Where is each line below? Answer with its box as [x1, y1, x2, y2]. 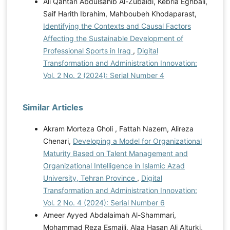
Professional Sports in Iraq [43, 46, 133, 55]
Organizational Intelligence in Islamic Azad [43, 161, 185, 170]
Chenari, [43, 136, 73, 145]
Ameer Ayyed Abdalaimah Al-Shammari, [43, 210, 176, 219]
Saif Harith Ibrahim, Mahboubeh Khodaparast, [43, 9, 197, 18]
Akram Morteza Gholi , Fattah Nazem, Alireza [43, 124, 194, 133]
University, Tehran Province [43, 173, 137, 182]
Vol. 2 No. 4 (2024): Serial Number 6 [43, 198, 165, 207]
